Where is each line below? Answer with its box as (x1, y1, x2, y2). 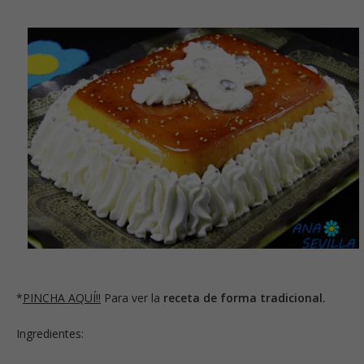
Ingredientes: (16, 325, 84, 341)
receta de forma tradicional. (160, 289, 326, 305)
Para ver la (101, 289, 160, 305)
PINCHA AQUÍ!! (23, 289, 101, 305)
